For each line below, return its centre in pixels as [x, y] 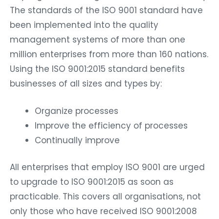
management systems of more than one [98, 39]
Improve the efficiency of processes [111, 125]
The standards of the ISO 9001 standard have [106, 10]
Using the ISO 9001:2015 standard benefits [97, 69]
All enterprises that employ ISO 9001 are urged [107, 167]
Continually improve [77, 140]
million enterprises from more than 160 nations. [109, 54]
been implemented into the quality [84, 25]
